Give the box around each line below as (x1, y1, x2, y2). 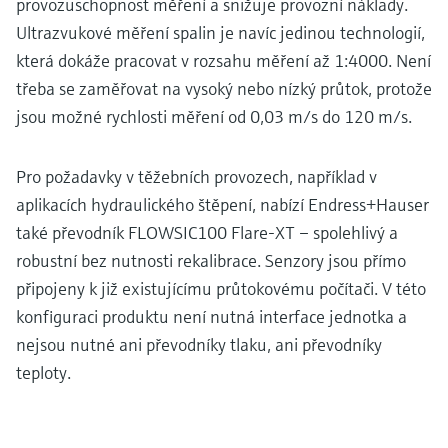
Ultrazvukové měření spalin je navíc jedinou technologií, (16, 20, 425, 44)
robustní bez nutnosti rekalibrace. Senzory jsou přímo (16, 248, 406, 272)
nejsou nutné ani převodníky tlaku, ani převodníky (16, 332, 382, 356)
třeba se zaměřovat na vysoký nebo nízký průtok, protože (16, 76, 432, 100)
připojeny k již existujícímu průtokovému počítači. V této (16, 276, 426, 300)
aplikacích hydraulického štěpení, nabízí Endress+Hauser (16, 192, 429, 216)
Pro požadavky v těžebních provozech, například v (16, 164, 377, 188)
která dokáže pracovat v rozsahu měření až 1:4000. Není (16, 48, 431, 72)
